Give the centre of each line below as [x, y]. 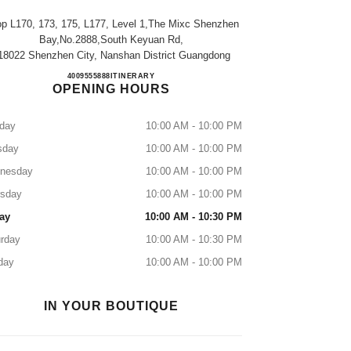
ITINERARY [132, 76]
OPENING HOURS [111, 89]
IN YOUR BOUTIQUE [111, 306]
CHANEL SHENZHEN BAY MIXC [226, 77]
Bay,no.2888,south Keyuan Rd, [111, 40]
